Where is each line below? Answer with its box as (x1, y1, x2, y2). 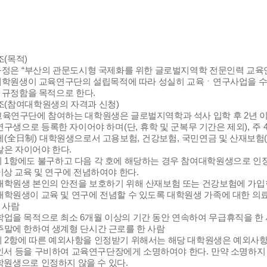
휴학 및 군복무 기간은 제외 (140, 122, 245, 132)
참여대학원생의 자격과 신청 (7, 100, 116, 109)
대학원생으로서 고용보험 (39, 133, 138, 143)
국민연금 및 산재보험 (181, 133, 265, 143)
